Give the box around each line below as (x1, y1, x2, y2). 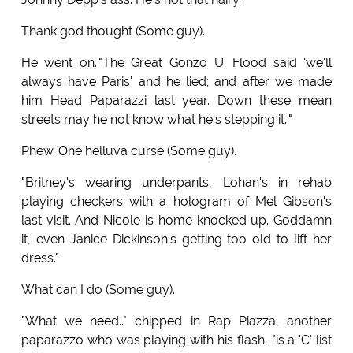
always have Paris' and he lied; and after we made (20, 74, 333, 90)
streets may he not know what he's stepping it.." (20, 112, 292, 128)
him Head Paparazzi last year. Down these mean (20, 93, 333, 109)
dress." (20, 251, 59, 266)
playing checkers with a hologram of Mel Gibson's (20, 194, 333, 210)
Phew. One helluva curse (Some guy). (20, 143, 236, 159)
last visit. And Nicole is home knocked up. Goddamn (20, 213, 333, 229)
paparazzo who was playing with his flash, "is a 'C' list (20, 333, 333, 348)
